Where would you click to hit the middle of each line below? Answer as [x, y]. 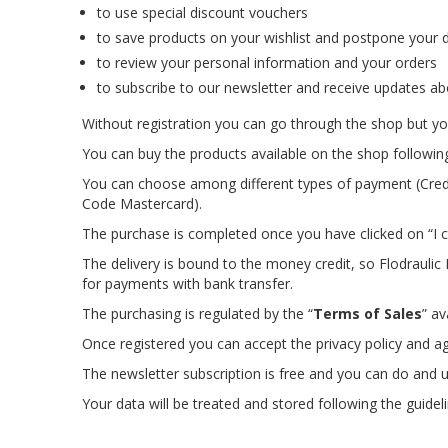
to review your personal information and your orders [267, 62]
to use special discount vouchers [202, 12]
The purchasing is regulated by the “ [197, 313]
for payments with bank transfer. [187, 283]
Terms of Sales [367, 313]
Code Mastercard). [142, 203]
